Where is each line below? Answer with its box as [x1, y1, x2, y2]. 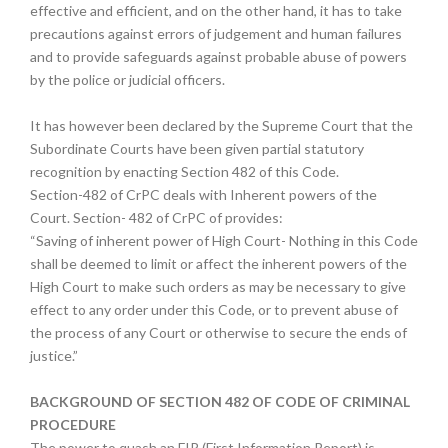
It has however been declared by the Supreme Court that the [30, 117, 413, 134]
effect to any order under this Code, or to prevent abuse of [30, 301, 398, 318]
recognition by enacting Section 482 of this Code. [30, 163, 339, 180]
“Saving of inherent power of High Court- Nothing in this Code [30, 232, 418, 249]
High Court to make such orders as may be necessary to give [30, 278, 406, 295]
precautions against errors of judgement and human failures [30, 25, 402, 42]
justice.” [30, 347, 78, 364]
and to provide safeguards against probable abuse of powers [30, 48, 407, 65]
